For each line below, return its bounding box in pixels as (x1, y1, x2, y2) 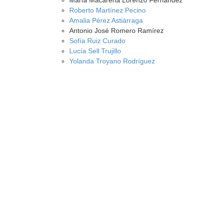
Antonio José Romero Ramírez (69, 27, 164, 34)
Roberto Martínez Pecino (69, 6, 146, 14)
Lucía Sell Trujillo (69, 47, 121, 55)
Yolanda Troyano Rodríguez (69, 57, 155, 65)
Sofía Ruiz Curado (69, 37, 125, 45)
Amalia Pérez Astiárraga (69, 16, 143, 24)
